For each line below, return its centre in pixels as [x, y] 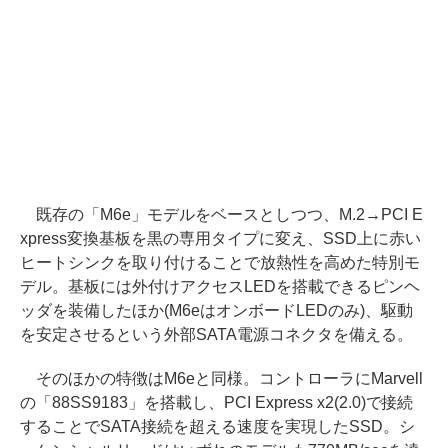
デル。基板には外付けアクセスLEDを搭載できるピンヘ [220, 286]
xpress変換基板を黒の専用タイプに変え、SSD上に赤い [220, 238]
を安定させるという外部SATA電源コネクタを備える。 [216, 334]
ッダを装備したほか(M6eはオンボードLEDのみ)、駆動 [216, 310]
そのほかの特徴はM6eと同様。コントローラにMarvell [221, 378]
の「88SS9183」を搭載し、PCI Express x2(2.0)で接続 [217, 402]
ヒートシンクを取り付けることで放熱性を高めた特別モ [220, 262]
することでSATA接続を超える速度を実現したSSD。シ [217, 426]
